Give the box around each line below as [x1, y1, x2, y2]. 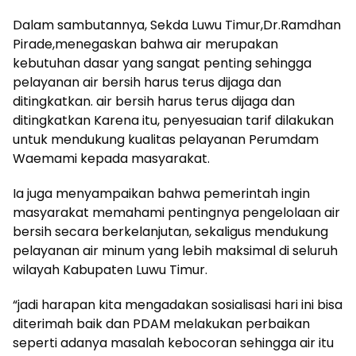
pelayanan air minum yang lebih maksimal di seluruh [13, 241, 338, 260]
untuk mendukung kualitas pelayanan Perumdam [13, 130, 319, 149]
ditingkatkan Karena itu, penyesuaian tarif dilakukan [13, 110, 334, 130]
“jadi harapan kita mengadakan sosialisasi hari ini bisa [13, 295, 342, 314]
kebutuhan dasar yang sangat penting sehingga [13, 53, 311, 72]
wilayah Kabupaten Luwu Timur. [13, 260, 207, 279]
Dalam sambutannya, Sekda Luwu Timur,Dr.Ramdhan [13, 15, 341, 34]
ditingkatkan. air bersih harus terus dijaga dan [13, 91, 295, 110]
